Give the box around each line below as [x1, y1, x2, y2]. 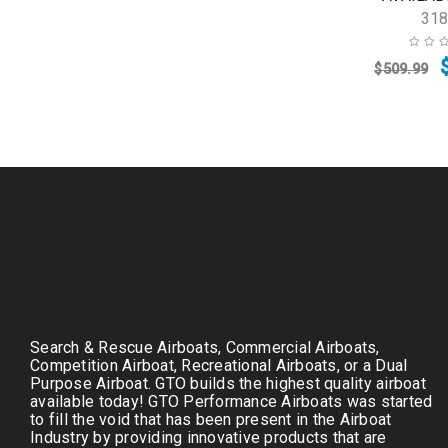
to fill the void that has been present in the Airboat [30, 410, 392, 430]
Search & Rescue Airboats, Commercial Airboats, [30, 338, 380, 358]
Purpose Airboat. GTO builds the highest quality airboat [30, 374, 426, 394]
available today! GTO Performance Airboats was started [30, 392, 433, 412]
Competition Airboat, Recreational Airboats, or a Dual [30, 356, 408, 376]
